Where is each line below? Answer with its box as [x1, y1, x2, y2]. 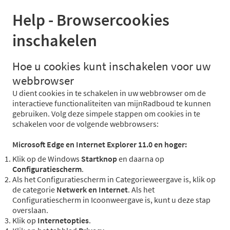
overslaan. [12, 205, 48, 216]
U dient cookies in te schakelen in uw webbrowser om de [12, 88, 206, 99]
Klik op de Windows [12, 154, 81, 164]
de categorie [12, 184, 56, 195]
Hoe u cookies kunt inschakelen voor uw [12, 59, 211, 74]
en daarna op [117, 154, 164, 164]
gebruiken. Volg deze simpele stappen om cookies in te [12, 108, 200, 119]
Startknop [81, 154, 117, 164]
